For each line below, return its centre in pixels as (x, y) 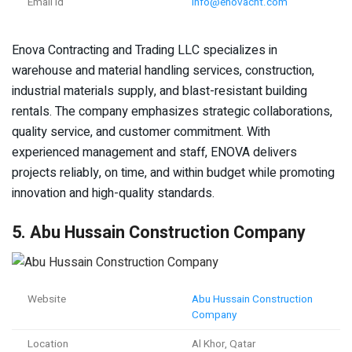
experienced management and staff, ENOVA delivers (154, 152)
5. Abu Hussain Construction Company (159, 232)
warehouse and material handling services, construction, (163, 70)
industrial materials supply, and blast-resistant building (159, 91)
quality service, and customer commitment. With (141, 132)
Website (47, 300)
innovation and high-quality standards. (113, 193)
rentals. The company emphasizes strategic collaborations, (172, 111)
